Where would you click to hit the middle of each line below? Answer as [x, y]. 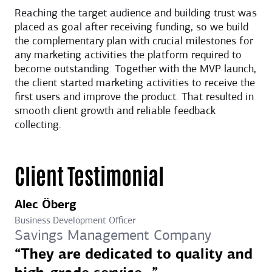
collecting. [38, 125]
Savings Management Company [113, 236]
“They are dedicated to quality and [134, 255]
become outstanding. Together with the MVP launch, [135, 69]
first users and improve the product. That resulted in [134, 97]
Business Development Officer [75, 221]
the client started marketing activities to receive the [135, 83]
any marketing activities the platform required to [128, 55]
